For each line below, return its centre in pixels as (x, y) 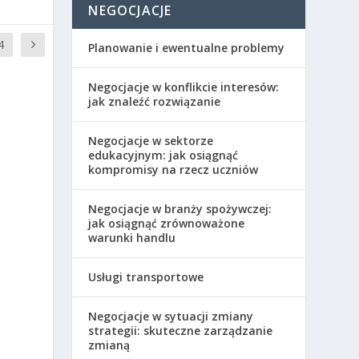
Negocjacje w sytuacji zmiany (171, 316)
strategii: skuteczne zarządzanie (181, 330)
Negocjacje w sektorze (151, 140)
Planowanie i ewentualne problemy (187, 47)
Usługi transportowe (146, 276)
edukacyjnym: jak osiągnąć (163, 155)
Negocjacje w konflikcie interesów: (184, 87)
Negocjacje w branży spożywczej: (180, 208)
